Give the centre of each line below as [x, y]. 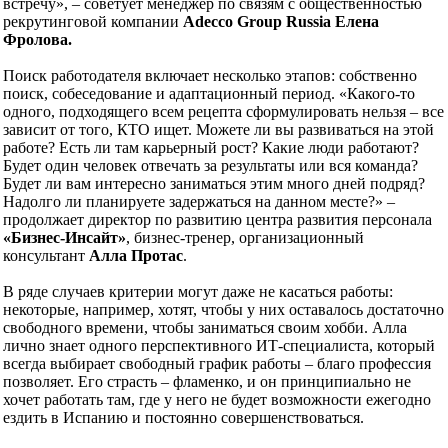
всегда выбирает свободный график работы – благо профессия [217, 363]
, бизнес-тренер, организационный [245, 237]
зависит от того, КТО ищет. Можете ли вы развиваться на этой [218, 129]
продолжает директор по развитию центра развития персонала [217, 219]
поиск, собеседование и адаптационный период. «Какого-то [209, 93]
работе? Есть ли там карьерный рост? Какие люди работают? [211, 147]
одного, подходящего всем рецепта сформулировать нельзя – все [223, 111]
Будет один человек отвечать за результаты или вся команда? [210, 165]
